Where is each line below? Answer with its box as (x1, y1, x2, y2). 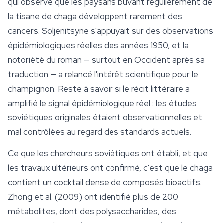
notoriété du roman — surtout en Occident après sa (8, 54, 205, 66)
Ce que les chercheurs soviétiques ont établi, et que (8, 148, 208, 159)
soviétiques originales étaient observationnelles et (8, 112, 202, 123)
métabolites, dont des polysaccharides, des (8, 206, 176, 217)
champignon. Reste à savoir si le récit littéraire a (8, 83, 190, 95)
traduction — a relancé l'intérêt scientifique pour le (8, 69, 198, 80)
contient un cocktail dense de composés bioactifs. (8, 177, 202, 188)
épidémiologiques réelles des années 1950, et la (8, 40, 189, 51)
